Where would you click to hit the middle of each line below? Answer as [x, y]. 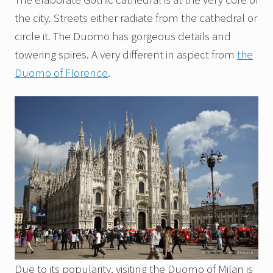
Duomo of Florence [61, 73]
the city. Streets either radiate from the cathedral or [136, 18]
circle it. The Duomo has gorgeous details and [123, 36]
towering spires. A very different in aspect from [126, 55]
